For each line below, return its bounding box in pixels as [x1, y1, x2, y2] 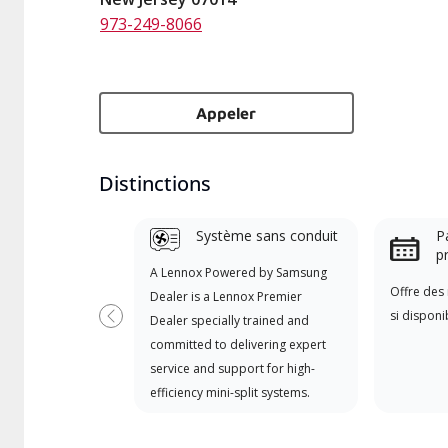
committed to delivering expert [149, 336, 326, 353]
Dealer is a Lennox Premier [149, 288, 302, 305]
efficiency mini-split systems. [149, 384, 310, 401]
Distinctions [99, 170, 211, 197]
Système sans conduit [195, 226, 338, 245]
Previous [109, 314, 176, 336]
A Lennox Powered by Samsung [149, 264, 327, 281]
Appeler [196, 104, 257, 122]
